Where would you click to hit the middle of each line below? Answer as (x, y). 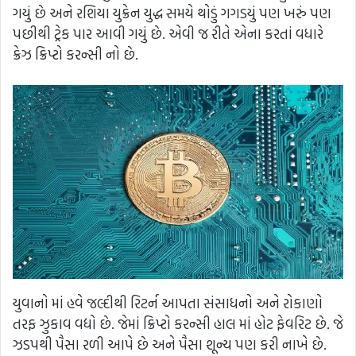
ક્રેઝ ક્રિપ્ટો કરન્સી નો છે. (75, 55)
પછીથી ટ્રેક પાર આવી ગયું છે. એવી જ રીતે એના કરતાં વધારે (168, 34)
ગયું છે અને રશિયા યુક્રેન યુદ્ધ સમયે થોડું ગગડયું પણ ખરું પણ (172, 14)
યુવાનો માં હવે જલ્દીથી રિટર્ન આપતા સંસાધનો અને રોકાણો (168, 304)
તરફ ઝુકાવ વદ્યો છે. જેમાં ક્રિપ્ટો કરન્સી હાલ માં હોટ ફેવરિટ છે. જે (178, 324)
